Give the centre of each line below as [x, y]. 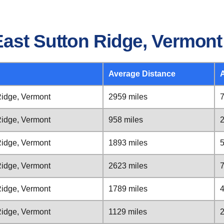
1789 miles [128, 189]
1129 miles [128, 212]
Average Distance [142, 74]
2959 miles [128, 97]
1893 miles [128, 143]
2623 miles [128, 166]
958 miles [126, 120]
